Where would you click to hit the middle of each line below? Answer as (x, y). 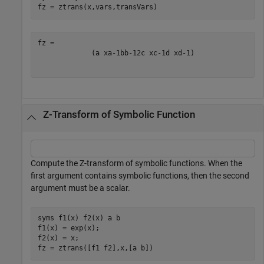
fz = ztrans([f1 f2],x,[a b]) (95, 248)
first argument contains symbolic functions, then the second (140, 175)
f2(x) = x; (58, 238)
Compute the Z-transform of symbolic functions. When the (136, 163)
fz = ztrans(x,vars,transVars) (97, 7)
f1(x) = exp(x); (68, 228)
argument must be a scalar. (80, 188)
